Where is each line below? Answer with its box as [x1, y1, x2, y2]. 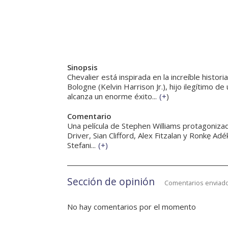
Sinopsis [67, 62, 98, 73]
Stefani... [67, 140, 96, 151]
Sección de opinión [67, 175, 155, 189]
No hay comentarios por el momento [67, 202, 196, 212]
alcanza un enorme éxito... [67, 91, 157, 102]
